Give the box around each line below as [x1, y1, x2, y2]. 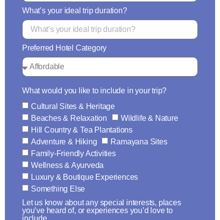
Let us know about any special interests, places [22, 198, 181, 207]
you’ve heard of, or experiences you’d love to [22, 206, 173, 215]
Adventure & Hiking [31, 137, 97, 146]
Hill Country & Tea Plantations [31, 125, 133, 134]
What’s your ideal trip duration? [22, 6, 127, 15]
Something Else [31, 184, 85, 193]
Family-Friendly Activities [31, 149, 116, 158]
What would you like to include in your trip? [22, 86, 167, 95]
